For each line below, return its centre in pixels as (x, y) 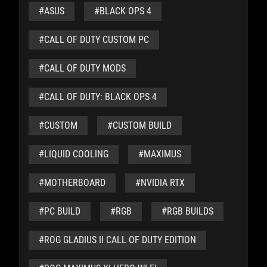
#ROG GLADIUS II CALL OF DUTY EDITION (117, 240)
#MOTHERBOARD (72, 183)
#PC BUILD (60, 212)
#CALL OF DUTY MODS (82, 69)
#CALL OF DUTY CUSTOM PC (94, 40)
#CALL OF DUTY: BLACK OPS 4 (98, 97)
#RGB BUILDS (187, 212)
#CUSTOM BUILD (139, 126)
